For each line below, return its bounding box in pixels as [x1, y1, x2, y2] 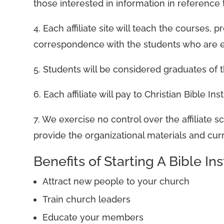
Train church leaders [42, 194, 131, 205]
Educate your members [42, 212, 144, 223]
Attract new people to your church [42, 176, 190, 187]
